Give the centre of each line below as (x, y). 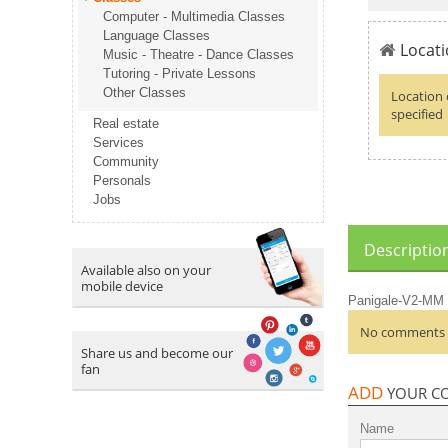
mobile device (122, 286)
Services (118, 143)
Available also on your (146, 270)
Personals (122, 181)
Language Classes (156, 36)
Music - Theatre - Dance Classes (198, 55)
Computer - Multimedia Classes (194, 17)
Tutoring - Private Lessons (179, 74)
